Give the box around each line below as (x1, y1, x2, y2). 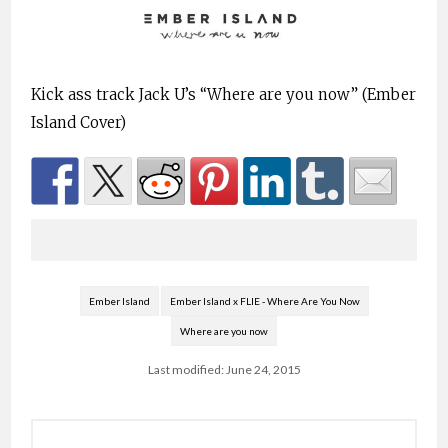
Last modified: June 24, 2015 (147, 362, 301, 377)
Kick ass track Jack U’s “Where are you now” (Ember (31, 85, 416, 104)
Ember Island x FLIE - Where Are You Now (169, 295, 360, 307)
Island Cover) (31, 113, 126, 132)
